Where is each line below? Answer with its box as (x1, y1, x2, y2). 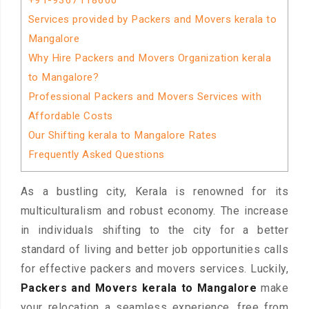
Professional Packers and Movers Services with (28, 90, 262, 103)
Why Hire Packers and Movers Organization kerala (28, 52, 272, 64)
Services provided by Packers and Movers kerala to (28, 13, 277, 26)
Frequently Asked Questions (28, 148, 165, 161)
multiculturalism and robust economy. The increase (20, 204, 289, 218)
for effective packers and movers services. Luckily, (20, 262, 289, 276)
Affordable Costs (28, 110, 113, 122)
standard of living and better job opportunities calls (20, 243, 289, 257)
